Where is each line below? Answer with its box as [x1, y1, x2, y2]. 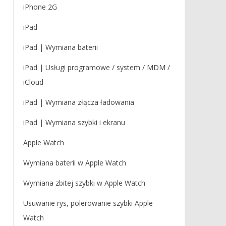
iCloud [23, 77, 43, 87]
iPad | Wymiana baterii [23, 42, 98, 52]
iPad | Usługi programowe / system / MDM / [23, 63, 170, 72]
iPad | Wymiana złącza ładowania [23, 97, 134, 107]
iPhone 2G [23, 2, 57, 12]
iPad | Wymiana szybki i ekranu [23, 118, 125, 127]
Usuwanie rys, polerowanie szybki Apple [23, 198, 153, 208]
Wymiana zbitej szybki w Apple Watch [23, 178, 145, 188]
